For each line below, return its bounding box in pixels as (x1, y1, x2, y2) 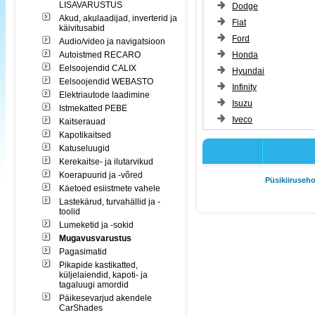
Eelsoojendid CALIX (59, 63, 136, 73)
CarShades (59, 303, 103, 313)
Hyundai (232, 66, 264, 76)
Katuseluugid (59, 143, 110, 153)
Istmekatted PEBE (59, 103, 127, 113)
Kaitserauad (59, 117, 105, 127)
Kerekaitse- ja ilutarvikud (59, 157, 153, 167)
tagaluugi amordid (59, 280, 129, 290)
